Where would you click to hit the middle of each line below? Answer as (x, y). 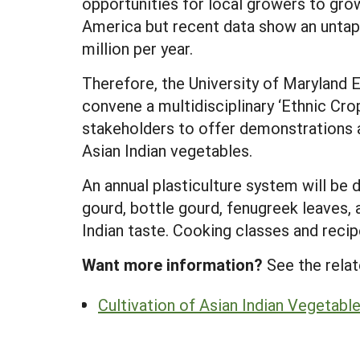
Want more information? (172, 264)
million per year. (137, 48)
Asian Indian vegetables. (167, 150)
